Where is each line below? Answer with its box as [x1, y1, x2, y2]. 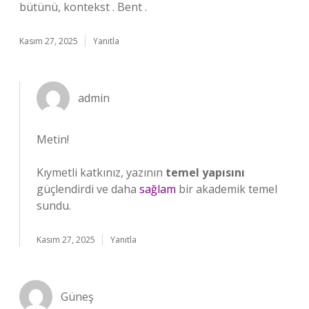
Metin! [37, 132, 69, 147]
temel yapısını [166, 165, 245, 180]
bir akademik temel [176, 181, 277, 197]
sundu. [37, 198, 71, 213]
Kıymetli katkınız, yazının [37, 165, 166, 180]
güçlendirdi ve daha [37, 181, 139, 197]
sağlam [139, 181, 176, 197]
